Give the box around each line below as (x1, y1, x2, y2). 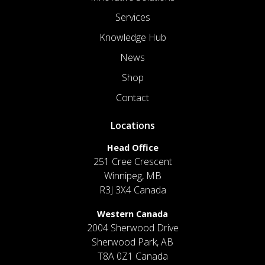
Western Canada (97, 208, 168, 220)
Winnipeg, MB (104, 169, 161, 183)
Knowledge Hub (99, 31, 166, 44)
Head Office (106, 142, 159, 154)
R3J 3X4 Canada (99, 183, 166, 197)
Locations (110, 119, 155, 132)
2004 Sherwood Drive (86, 221, 179, 235)
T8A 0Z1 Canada (97, 250, 168, 263)
